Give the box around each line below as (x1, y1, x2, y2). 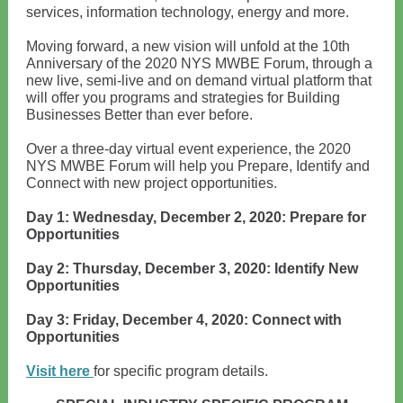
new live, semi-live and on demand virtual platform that (26, 73, 372, 88)
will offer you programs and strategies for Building (26, 90, 340, 105)
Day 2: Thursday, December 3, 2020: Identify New (26, 261, 358, 276)
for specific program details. (94, 363, 268, 379)
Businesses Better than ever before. (26, 107, 253, 122)
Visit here (26, 363, 94, 379)
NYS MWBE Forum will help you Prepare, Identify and (26, 158, 370, 174)
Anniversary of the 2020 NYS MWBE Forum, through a (26, 56, 372, 71)
